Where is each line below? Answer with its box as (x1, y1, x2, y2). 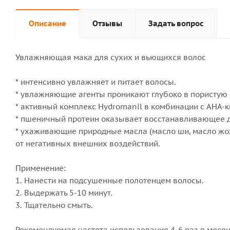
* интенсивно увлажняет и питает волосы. (15, 77, 176, 87)
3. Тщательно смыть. (15, 200, 93, 210)
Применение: (15, 163, 66, 173)
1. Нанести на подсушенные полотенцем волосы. (15, 176, 204, 185)
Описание (29, 18, 66, 28)
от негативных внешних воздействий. (15, 139, 160, 148)
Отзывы (92, 18, 122, 28)
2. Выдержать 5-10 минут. (15, 188, 112, 198)
